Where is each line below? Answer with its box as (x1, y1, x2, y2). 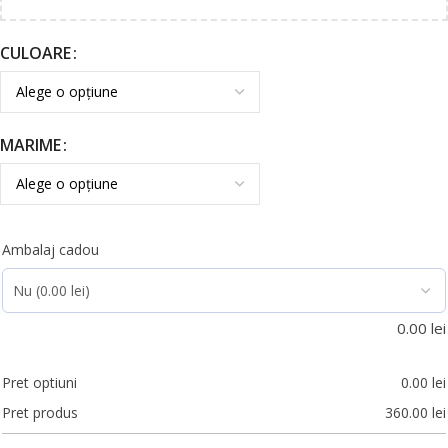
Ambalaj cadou (2, 239, 99, 259)
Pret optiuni (2, 372, 77, 392)
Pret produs (2, 402, 78, 422)
